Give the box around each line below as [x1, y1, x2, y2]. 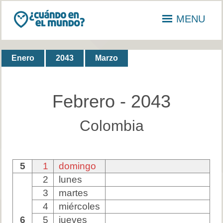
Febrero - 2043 [52, 92, 171, 111]
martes [59, 188, 89, 199]
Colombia [79, 117, 144, 134]
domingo [59, 161, 97, 172]
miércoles [59, 201, 101, 212]
